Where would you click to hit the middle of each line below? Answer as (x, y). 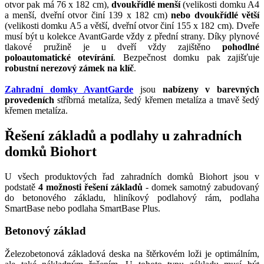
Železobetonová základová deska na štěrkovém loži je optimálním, (132, 254)
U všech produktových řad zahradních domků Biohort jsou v (132, 176)
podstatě (22, 187)
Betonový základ (45, 231)
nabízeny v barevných (211, 89)
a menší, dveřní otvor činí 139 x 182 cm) (86, 15)
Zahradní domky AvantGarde (69, 89)
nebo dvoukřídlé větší (213, 15)
